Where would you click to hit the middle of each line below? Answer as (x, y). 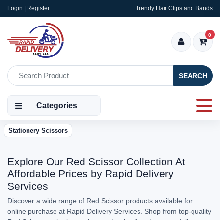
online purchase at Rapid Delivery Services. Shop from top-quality (109, 211)
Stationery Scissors (38, 130)
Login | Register (28, 8)
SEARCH (193, 75)
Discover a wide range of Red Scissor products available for (100, 201)
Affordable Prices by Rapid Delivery (91, 174)
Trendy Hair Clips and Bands (174, 8)
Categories (57, 105)
